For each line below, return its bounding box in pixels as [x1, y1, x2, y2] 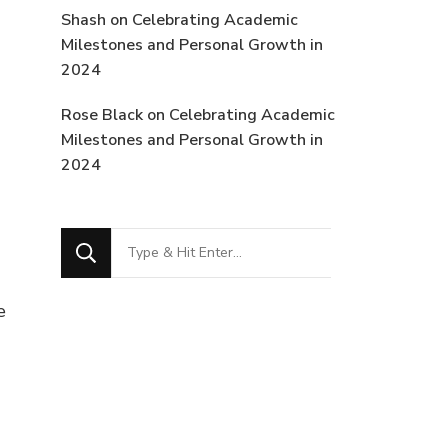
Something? [110, 291, 208, 316]
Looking [110, 229, 174, 254]
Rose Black [61, 103, 143, 126]
